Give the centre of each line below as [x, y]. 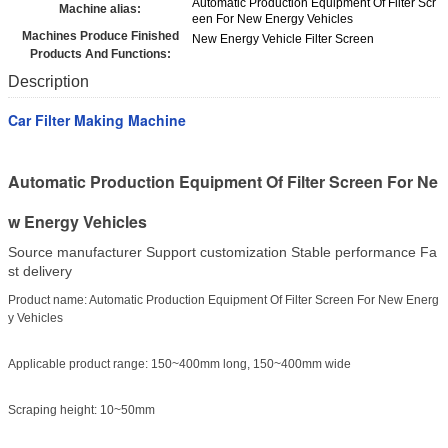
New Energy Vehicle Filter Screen [283, 39]
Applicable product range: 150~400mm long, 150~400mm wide [179, 364]
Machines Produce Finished [100, 36]
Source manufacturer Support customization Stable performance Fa [222, 252]
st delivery [40, 271]
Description [48, 82]
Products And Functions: [100, 54]
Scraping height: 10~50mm [81, 410]
